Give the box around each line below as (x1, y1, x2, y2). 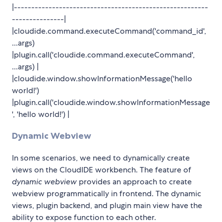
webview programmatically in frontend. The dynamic (12, 188, 201, 199)
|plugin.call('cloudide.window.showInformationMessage (12, 97, 210, 108)
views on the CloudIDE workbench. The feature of (12, 164, 191, 175)
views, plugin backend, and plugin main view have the (12, 200, 202, 211)
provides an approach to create (77, 176, 192, 187)
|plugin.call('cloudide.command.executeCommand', (12, 49, 195, 60)
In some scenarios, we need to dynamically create (12, 152, 190, 163)
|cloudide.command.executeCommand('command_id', (12, 25, 206, 36)
